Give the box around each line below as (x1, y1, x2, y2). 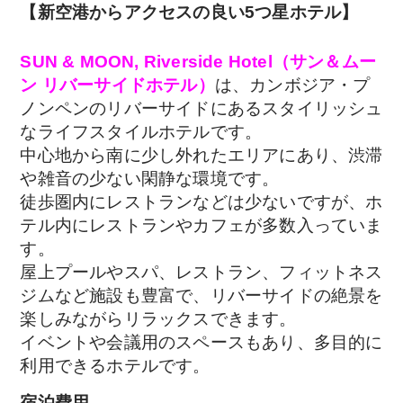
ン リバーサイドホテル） (20, 76, 215, 95)
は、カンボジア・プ (214, 76, 371, 95)
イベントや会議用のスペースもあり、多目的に (20, 333, 383, 353)
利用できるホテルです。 (20, 356, 210, 376)
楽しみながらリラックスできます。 (20, 309, 297, 329)
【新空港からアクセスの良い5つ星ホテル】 (20, 3, 359, 22)
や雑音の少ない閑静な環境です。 (20, 169, 280, 189)
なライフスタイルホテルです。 (20, 122, 263, 142)
